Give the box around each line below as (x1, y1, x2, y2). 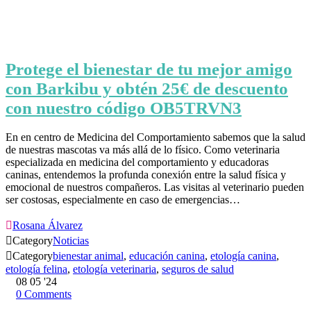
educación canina (129, 250, 205, 262)
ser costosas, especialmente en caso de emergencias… (6, 194, 240, 206)
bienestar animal (53, 250, 124, 262)
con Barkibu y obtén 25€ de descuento (6, 79, 288, 99)
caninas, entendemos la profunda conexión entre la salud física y (6, 169, 286, 181)
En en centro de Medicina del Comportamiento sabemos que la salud (6, 131, 305, 144)
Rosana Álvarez (12, 219, 83, 232)
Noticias (53, 235, 89, 247)
